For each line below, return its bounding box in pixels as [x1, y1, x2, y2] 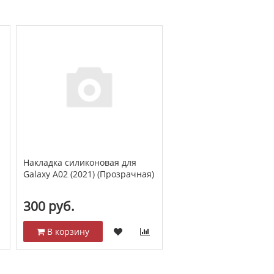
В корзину [44, 226, 89, 238]
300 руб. [23, 198, 75, 215]
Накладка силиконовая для [23, 156, 136, 168]
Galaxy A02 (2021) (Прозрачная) [23, 168, 154, 180]
